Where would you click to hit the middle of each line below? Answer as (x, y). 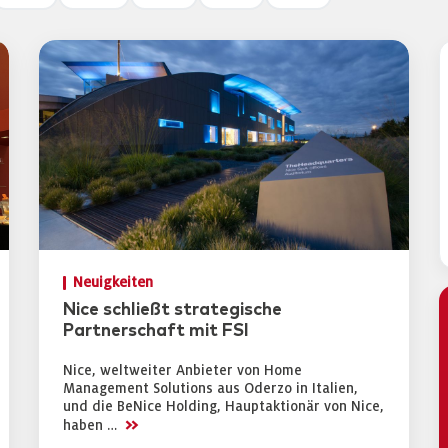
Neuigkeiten (113, 282)
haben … (92, 425)
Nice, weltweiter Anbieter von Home (182, 370)
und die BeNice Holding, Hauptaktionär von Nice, (223, 406)
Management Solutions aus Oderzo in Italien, (210, 388)
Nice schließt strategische (172, 310)
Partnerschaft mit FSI (156, 331)
